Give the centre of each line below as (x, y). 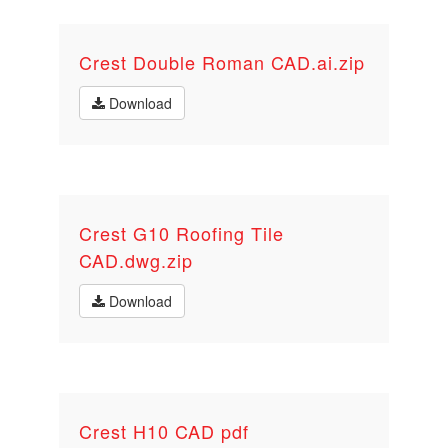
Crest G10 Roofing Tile (181, 233)
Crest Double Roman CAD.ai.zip (222, 62)
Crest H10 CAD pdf (164, 431)
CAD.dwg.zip (136, 260)
